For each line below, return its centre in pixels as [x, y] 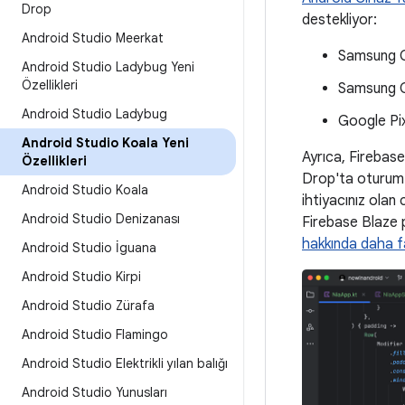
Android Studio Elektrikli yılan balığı [125, 363]
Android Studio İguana [89, 248]
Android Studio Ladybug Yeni [108, 67]
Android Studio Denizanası [101, 219]
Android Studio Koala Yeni [105, 143]
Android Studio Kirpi [81, 277]
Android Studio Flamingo [95, 334]
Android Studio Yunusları [94, 392]
